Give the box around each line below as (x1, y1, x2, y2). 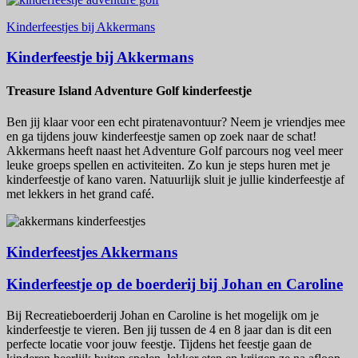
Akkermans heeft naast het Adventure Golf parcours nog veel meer (6, 143, 343, 157)
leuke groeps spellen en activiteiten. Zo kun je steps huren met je (6, 157, 330, 172)
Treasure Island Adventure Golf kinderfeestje (6, 83, 252, 97)
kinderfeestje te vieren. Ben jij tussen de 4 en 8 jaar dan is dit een (6, 323, 332, 337)
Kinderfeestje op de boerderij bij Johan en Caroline (6, 276, 343, 293)
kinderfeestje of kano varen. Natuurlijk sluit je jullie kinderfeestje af (6, 172, 344, 186)
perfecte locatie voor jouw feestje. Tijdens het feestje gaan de (6, 337, 312, 352)
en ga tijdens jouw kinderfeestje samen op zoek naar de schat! (6, 129, 316, 143)
